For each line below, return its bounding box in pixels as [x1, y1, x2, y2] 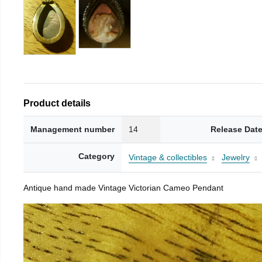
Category [78, 151, 115, 161]
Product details [23, 97, 91, 108]
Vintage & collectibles [129, 152, 207, 162]
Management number [30, 124, 115, 134]
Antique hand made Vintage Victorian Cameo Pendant [23, 182, 223, 192]
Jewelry [222, 152, 250, 162]
